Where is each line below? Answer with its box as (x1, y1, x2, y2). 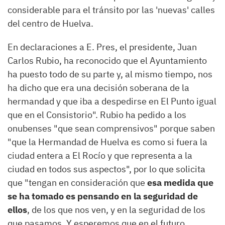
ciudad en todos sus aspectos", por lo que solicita (8, 163, 205, 175)
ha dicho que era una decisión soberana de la (8, 82, 189, 94)
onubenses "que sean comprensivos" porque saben (8, 123, 215, 135)
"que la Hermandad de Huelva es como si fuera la (8, 136, 207, 148)
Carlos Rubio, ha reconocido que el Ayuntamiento (8, 55, 207, 67)
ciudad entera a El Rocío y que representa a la (8, 150, 192, 162)
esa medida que (145, 177, 213, 189)
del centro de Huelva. (8, 18, 93, 30)
